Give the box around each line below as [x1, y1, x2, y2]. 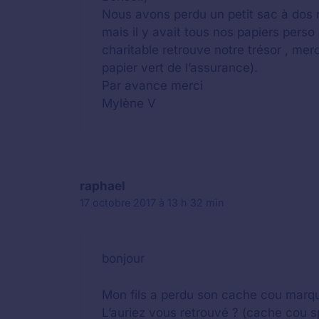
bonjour [102, 251, 145, 266]
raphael [80, 178, 125, 193]
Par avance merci [102, 78, 203, 93]
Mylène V [102, 95, 156, 110]
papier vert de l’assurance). [102, 60, 258, 75]
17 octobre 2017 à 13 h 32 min [80, 196, 224, 209]
